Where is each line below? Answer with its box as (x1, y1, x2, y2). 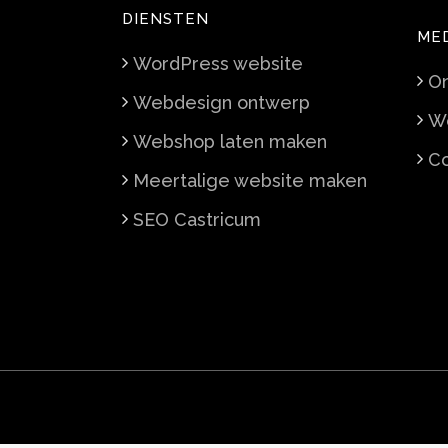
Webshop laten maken (133, 131, 327, 152)
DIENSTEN (122, 10, 209, 28)
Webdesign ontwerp (133, 92, 310, 113)
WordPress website (133, 53, 303, 74)
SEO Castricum (133, 209, 261, 230)
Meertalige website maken (133, 170, 367, 191)
